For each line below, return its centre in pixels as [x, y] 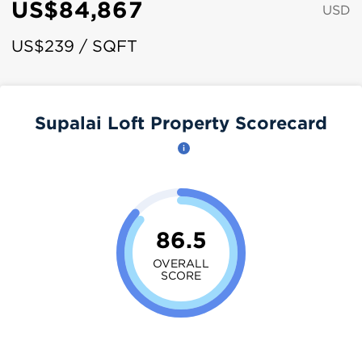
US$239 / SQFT [74, 46]
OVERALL [181, 263]
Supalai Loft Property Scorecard [181, 122]
